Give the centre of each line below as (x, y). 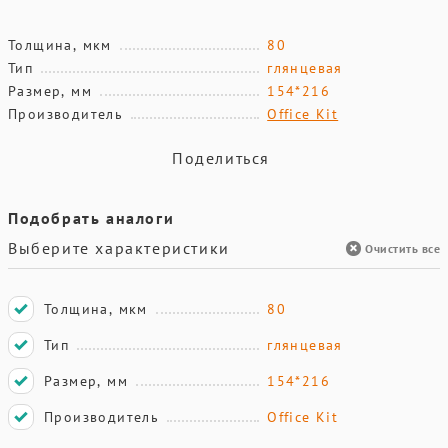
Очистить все (402, 248)
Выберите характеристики (119, 248)
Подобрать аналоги (91, 218)
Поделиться (221, 158)
